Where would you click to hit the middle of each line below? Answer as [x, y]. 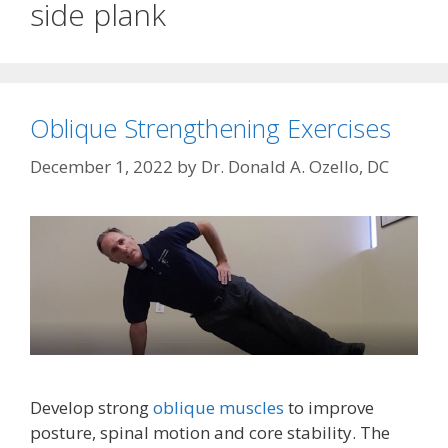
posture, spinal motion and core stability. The [210, 432]
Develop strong [91, 407]
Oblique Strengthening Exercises [210, 128]
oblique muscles [218, 407]
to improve [329, 407]
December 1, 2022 [101, 166]
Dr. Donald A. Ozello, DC [295, 166]
